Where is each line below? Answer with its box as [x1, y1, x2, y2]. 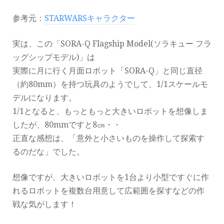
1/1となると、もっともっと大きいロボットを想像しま [12, 106, 208, 116]
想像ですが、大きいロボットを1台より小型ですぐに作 [12, 172, 209, 182]
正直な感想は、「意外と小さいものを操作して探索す [12, 133, 204, 143]
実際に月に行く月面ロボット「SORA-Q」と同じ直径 [12, 66, 202, 76]
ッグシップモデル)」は [12, 52, 95, 62]
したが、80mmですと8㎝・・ [12, 120, 121, 130]
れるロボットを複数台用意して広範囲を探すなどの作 [12, 186, 204, 196]
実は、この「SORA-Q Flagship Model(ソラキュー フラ [12, 39, 211, 49]
